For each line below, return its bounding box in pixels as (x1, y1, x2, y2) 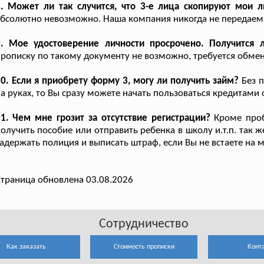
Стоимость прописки (113, 243, 174, 250)
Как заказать (6, 243, 47, 250)
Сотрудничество (99, 217, 189, 231)
